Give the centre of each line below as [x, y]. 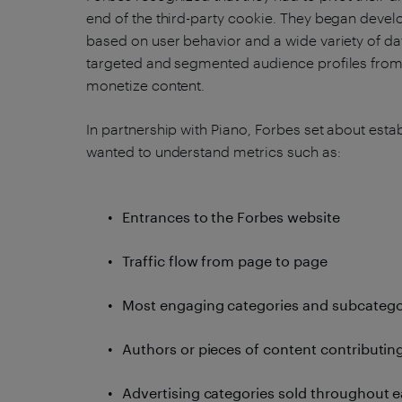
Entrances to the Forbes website [231, 217]
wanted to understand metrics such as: [214, 151]
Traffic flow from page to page [225, 261]
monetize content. [146, 85]
